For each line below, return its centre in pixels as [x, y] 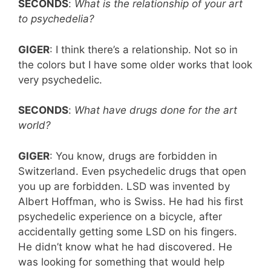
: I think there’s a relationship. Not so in [144, 49]
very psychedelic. [60, 80]
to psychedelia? [56, 19]
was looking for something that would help [121, 262]
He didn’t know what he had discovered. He [125, 247]
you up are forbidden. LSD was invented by [124, 186]
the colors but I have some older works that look [135, 64]
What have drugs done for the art [156, 110]
